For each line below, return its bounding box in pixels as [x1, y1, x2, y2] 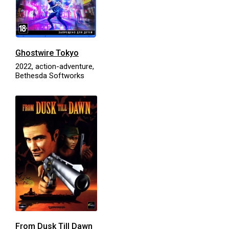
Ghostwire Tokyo [15, 48, 79, 58]
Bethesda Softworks [15, 71, 84, 80]
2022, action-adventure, [15, 61, 94, 71]
